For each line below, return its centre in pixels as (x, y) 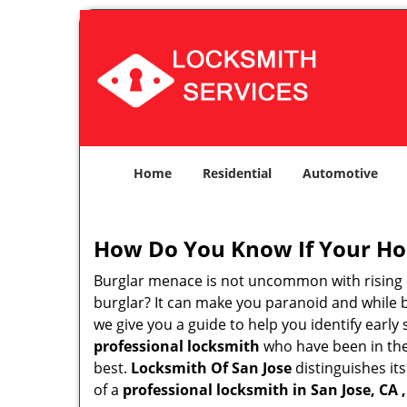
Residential (237, 173)
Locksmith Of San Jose (211, 368)
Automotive (340, 173)
